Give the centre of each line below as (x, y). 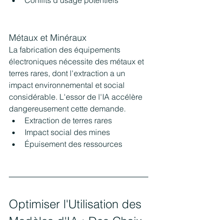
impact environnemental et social (68, 85)
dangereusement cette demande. (67, 109)
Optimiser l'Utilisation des (77, 204)
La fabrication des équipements (66, 50)
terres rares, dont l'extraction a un (68, 73)
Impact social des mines (67, 132)
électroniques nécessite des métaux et (77, 62)
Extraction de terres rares (68, 121)
